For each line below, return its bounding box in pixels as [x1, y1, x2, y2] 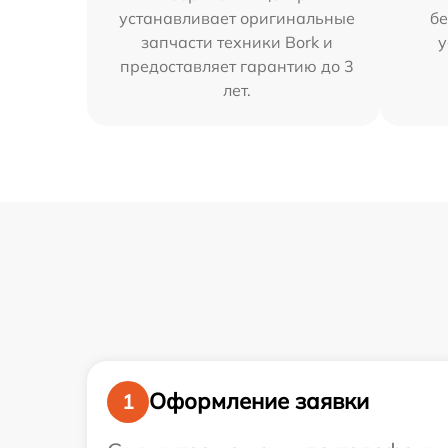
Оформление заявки [149, 387, 369, 416]
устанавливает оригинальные [119, 7, 356, 28]
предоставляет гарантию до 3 [120, 55, 355, 76]
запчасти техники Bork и [141, 31, 334, 52]
